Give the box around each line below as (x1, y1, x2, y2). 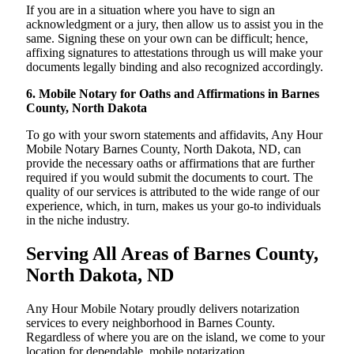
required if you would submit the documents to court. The (26, 171, 313, 185)
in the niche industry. (26, 213, 130, 228)
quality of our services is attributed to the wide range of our (26, 185, 319, 199)
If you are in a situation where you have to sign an (26, 3, 275, 17)
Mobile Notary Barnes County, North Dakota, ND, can (26, 142, 301, 156)
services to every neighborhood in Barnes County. (26, 316, 275, 330)
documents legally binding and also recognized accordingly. (26, 60, 323, 74)
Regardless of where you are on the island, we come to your (26, 330, 325, 345)
